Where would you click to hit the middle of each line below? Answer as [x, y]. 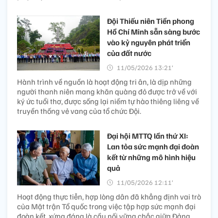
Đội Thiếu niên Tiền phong [151, 21]
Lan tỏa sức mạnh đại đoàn [153, 146]
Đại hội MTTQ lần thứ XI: [148, 136]
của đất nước [129, 53]
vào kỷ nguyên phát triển [149, 42]
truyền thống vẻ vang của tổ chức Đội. [79, 111]
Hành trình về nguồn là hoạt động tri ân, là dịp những [104, 82]
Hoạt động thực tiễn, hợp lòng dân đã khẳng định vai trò [109, 196]
